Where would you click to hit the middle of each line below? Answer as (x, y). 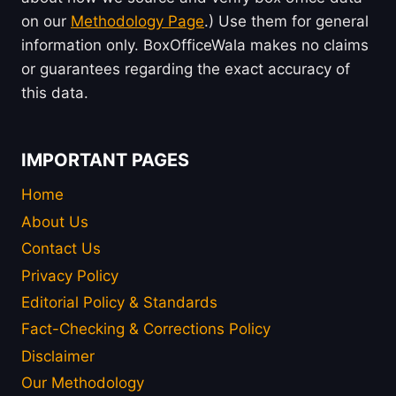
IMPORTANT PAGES (105, 160)
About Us (55, 221)
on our (46, 21)
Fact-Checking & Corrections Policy (146, 329)
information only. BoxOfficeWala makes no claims (195, 45)
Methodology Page (137, 21)
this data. (55, 92)
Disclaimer (58, 356)
